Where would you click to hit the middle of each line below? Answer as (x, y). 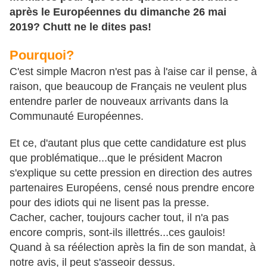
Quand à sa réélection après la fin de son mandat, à (133, 248)
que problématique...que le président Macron (116, 158)
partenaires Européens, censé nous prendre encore (132, 188)
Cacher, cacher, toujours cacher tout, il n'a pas (119, 218)
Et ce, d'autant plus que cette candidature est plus (128, 143)
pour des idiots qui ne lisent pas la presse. (109, 203)
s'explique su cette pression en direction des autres (131, 173)
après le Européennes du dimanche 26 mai (118, 12)
